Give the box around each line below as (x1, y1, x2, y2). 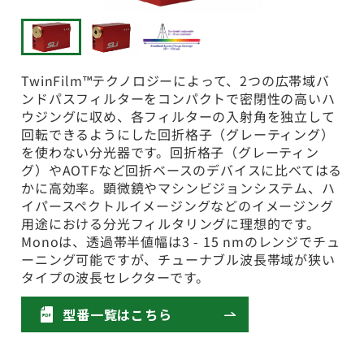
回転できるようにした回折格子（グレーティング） (21, 124, 335, 145)
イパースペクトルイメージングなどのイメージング (21, 196, 334, 216)
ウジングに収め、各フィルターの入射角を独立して (21, 106, 336, 127)
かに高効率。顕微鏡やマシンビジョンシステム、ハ (21, 178, 336, 198)
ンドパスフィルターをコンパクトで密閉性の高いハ (21, 89, 336, 109)
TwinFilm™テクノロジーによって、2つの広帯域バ (21, 71, 330, 91)
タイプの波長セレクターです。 (21, 267, 210, 288)
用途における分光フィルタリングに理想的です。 (21, 214, 320, 234)
